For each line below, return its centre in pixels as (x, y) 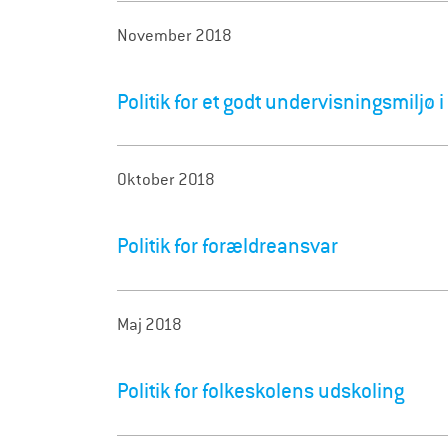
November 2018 (174, 35)
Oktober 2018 (166, 180)
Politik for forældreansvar (227, 246)
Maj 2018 (149, 325)
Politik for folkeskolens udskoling (260, 391)
